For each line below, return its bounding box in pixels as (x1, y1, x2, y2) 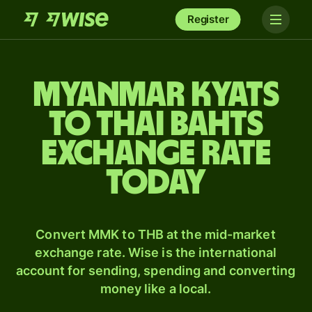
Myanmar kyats (33, 78, 279, 113)
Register (187, 13, 229, 26)
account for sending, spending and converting (15, 263, 296, 278)
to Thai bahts (49, 107, 263, 142)
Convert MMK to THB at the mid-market (36, 227, 276, 242)
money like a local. (100, 281, 212, 296)
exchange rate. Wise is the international (34, 245, 277, 260)
